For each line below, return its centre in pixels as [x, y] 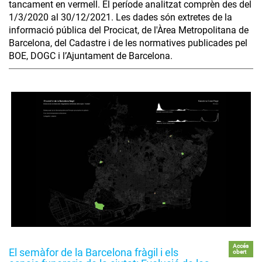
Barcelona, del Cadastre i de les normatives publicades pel [128, 43]
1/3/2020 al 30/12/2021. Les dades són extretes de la [120, 18]
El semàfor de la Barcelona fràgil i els [94, 252]
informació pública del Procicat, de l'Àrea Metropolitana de [129, 30]
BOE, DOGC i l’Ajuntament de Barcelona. [91, 56]
